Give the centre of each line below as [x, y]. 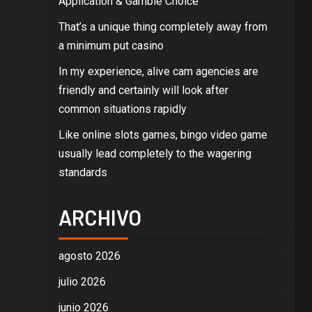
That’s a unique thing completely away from [163, 27]
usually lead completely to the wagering [155, 154]
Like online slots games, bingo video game [163, 135]
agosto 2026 [89, 256]
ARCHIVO [100, 217]
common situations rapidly [122, 109]
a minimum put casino [111, 46]
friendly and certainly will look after [143, 90]
